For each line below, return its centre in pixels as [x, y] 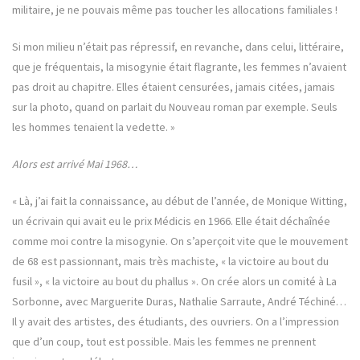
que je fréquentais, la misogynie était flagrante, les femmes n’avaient [179, 67]
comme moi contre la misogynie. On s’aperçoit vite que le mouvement [180, 241]
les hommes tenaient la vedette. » [94, 127]
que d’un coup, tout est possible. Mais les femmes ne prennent [164, 342]
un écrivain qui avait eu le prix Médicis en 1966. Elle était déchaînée [171, 221]
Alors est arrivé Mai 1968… [75, 164]
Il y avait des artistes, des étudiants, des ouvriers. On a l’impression [176, 322]
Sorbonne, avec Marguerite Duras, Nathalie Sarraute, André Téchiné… [179, 302]
